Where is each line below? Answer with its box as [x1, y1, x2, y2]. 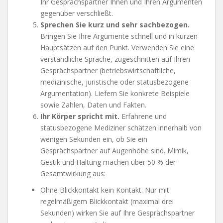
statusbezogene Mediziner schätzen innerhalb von [40, 123, 202, 133]
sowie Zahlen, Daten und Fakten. [40, 100, 146, 110]
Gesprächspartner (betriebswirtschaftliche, [40, 66, 176, 76]
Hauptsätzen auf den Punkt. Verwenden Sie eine [40, 43, 194, 53]
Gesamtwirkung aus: [40, 169, 106, 179]
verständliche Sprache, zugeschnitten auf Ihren [40, 54, 190, 64]
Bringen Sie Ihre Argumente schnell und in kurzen [40, 31, 198, 41]
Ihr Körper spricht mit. [40, 111, 119, 121]
